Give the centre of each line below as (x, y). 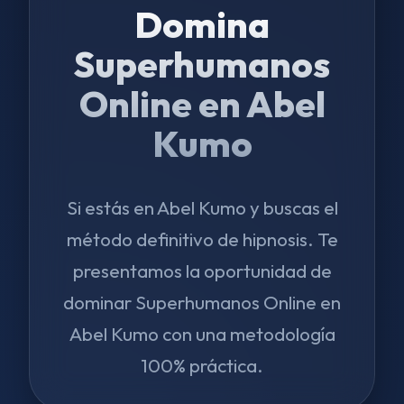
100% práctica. (202, 365)
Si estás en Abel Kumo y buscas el (202, 207)
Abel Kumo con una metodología (202, 334)
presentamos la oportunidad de (202, 271)
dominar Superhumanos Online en (202, 302)
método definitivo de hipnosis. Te (202, 239)
